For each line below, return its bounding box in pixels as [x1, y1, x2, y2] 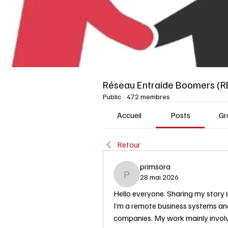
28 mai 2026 [140, 173, 179, 182]
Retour [117, 139, 140, 150]
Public [103, 92, 121, 101]
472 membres [127, 92, 170, 101]
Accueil [117, 110, 142, 121]
